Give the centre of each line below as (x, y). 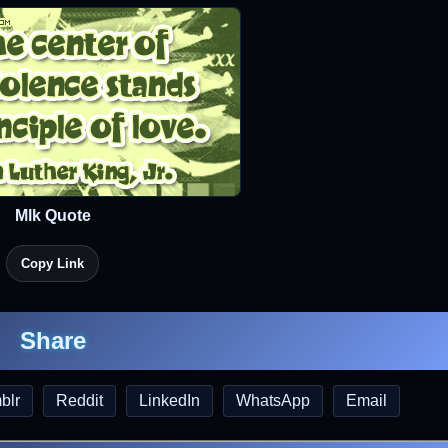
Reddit (79, 400)
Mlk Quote (52, 215)
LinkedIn (169, 400)
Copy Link (52, 263)
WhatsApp (273, 400)
